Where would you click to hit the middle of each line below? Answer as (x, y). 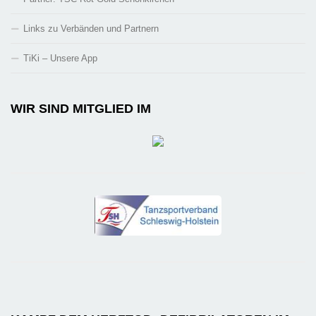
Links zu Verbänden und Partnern (91, 29)
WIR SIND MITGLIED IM (81, 109)
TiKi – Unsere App (60, 59)
